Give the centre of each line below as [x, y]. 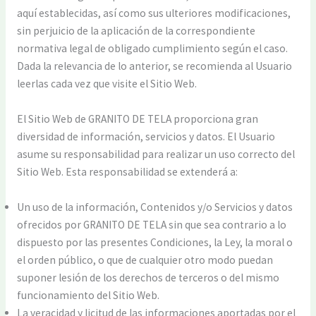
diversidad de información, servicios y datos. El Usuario [146, 137]
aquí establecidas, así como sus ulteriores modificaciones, [153, 13]
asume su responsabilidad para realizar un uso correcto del [156, 154]
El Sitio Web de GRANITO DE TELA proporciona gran [137, 119]
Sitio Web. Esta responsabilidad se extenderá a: [127, 172]
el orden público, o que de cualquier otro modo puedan [145, 260]
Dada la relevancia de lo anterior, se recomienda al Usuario [154, 66]
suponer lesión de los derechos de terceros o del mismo [148, 277]
